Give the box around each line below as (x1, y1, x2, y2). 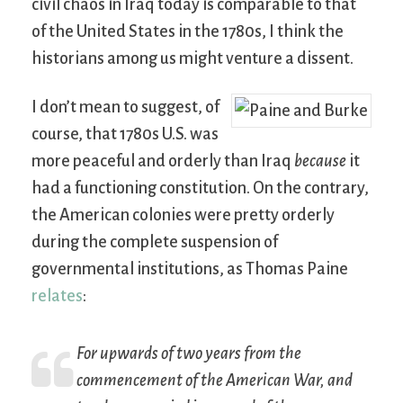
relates (31, 287, 83, 306)
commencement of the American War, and (76, 372, 353, 390)
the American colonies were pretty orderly (31, 206, 335, 225)
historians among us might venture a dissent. (31, 49, 354, 68)
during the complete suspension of (31, 233, 278, 252)
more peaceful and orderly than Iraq (31, 152, 294, 171)
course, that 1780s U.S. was (31, 125, 219, 144)
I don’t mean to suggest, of (31, 98, 219, 117)
